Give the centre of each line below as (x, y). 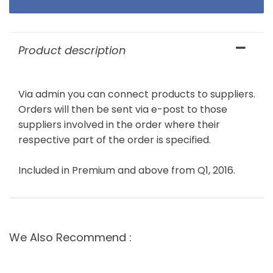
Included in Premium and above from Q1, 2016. (127, 170)
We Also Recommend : (70, 237)
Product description (72, 50)
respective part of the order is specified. (115, 140)
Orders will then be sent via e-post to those (123, 109)
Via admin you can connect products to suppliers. (137, 94)
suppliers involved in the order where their (119, 124)
